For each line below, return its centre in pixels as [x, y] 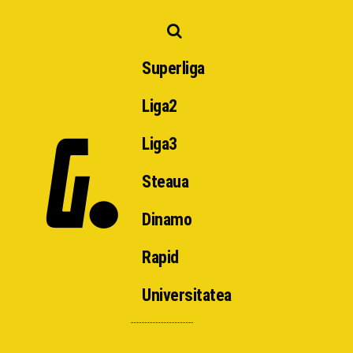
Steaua [165, 182]
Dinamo [167, 219]
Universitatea [187, 295]
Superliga [173, 68]
